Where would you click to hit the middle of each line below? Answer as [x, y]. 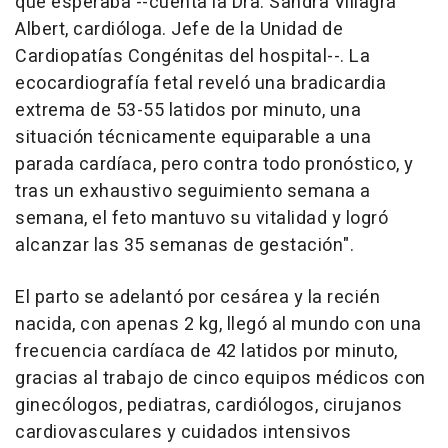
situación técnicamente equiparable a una [193, 138]
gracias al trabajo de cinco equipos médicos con [220, 379]
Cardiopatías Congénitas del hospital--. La [192, 57]
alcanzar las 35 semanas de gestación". [184, 246]
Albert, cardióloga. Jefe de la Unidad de [179, 30]
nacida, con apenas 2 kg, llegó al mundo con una [218, 325]
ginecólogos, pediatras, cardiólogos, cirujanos [208, 406]
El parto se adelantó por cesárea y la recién [197, 298]
